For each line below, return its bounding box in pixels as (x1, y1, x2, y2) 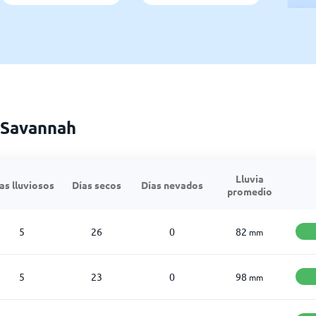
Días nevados (140, 178, 203, 191)
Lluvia (235, 171, 264, 185)
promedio (226, 184, 272, 197)
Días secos (72, 178, 121, 191)
